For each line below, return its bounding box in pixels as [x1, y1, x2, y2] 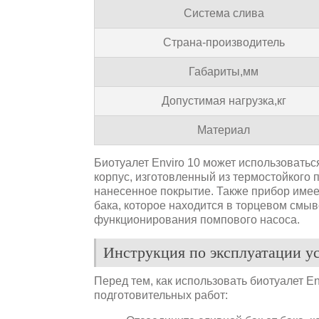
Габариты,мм [189, 65, 258, 78]
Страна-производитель [162, 36, 285, 48]
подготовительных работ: [94, 288, 228, 301]
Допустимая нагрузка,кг [161, 94, 286, 107]
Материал [197, 123, 250, 136]
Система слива [183, 6, 264, 19]
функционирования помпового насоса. [94, 213, 300, 226]
